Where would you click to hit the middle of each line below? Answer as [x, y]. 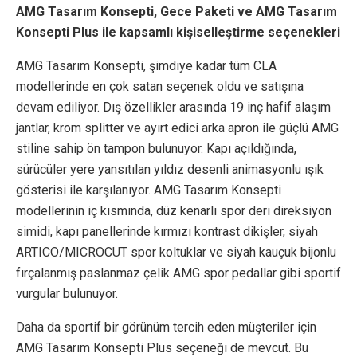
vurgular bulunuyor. [67, 294]
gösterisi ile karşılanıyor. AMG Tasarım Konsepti [149, 190]
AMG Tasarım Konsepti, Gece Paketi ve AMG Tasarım [177, 12]
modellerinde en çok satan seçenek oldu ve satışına [160, 87]
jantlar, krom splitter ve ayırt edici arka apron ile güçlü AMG [177, 128]
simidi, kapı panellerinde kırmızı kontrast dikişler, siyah [167, 232]
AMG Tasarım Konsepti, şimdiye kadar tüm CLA [146, 66]
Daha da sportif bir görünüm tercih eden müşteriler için [166, 328]
